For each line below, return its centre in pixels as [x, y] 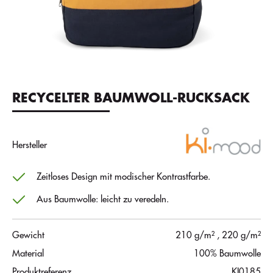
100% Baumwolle [227, 253]
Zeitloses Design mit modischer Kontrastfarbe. [123, 177]
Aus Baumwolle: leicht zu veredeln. [103, 200]
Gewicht [28, 235]
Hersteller [30, 145]
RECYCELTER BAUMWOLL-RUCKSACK [131, 98]
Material [28, 253]
